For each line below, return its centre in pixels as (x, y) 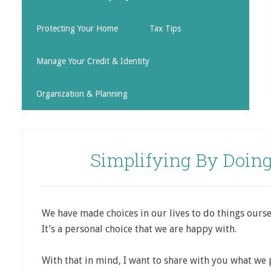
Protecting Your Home (77, 28)
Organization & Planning (82, 94)
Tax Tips (165, 28)
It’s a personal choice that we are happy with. (139, 229)
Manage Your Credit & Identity (93, 61)
